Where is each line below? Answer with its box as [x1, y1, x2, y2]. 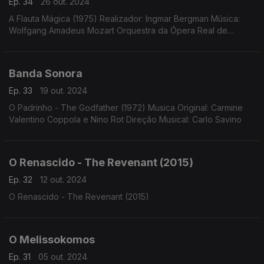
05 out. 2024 [38, 252, 87, 262]
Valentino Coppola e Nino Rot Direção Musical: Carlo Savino [9, 114, 242, 124]
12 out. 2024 [40, 174, 87, 184]
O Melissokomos [9, 233, 95, 246]
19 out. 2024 [40, 85, 87, 95]
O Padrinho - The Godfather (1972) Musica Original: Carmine [9, 103, 243, 113]
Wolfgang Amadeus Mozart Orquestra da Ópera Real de [9, 25, 227, 35]
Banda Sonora [9, 67, 82, 80]
